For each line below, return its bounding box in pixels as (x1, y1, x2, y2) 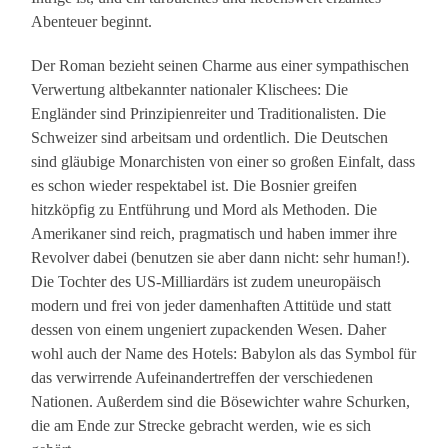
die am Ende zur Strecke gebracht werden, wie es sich (31, 417, 372, 435)
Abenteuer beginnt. (31, 13, 153, 31)
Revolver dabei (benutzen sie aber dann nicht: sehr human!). (31, 249, 411, 267)
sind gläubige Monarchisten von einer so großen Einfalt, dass (31, 153, 416, 171)
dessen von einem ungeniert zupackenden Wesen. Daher (31, 321, 387, 339)
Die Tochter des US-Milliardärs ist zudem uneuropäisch (31, 273, 382, 291)
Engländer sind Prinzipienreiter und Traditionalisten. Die (31, 105, 387, 123)
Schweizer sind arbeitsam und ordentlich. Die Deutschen (31, 129, 389, 147)
